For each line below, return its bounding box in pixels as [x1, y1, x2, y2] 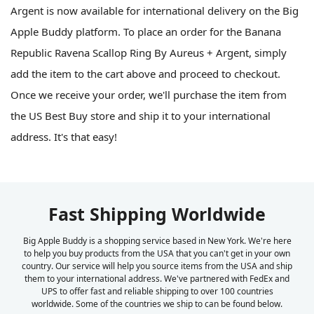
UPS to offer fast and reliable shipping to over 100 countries [41, 285, 273, 297]
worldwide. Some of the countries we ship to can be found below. [32, 297, 282, 310]
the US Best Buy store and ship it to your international [11, 108, 271, 123]
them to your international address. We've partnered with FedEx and [25, 272, 289, 285]
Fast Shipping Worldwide [48, 201, 266, 226]
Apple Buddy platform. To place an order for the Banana [11, 24, 281, 39]
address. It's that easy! [11, 129, 117, 144]
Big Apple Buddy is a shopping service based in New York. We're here [22, 234, 292, 247]
